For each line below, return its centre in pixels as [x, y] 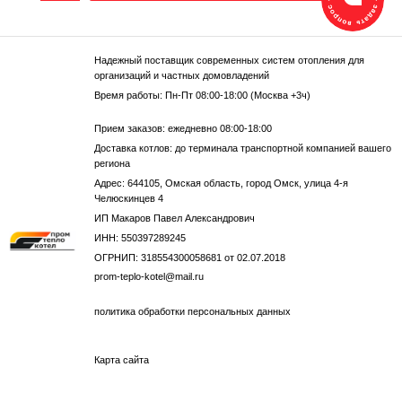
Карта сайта [121, 360]
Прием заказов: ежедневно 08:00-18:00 [183, 129]
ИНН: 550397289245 [140, 238]
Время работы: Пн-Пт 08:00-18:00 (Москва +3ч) [202, 96]
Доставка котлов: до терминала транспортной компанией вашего [242, 149]
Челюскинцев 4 [128, 199]
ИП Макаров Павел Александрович [174, 218]
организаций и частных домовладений [181, 76]
